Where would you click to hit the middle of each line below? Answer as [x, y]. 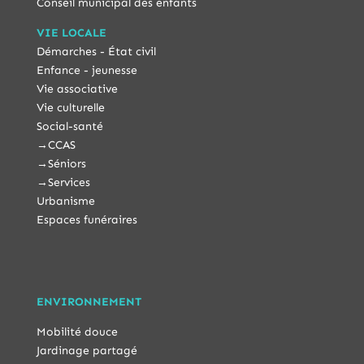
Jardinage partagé [87, 351]
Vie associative [77, 89]
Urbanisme [65, 201]
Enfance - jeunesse [87, 71]
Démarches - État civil [96, 52]
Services [69, 183]
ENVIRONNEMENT [89, 302]
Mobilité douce [77, 332]
